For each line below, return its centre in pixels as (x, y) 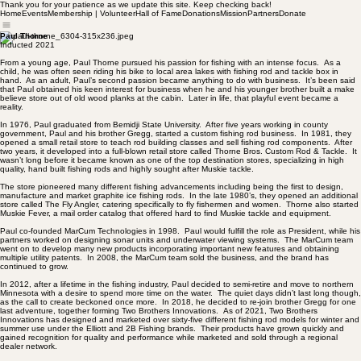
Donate (293, 13)
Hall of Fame (159, 13)
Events (35, 13)
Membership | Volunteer (91, 13)
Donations (201, 13)
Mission (234, 13)
